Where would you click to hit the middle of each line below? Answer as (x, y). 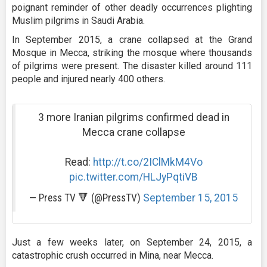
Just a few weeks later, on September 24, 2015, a (132, 242)
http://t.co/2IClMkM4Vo (148, 162)
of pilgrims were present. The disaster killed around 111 (132, 66)
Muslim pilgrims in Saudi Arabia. (81, 20)
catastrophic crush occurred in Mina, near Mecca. (113, 255)
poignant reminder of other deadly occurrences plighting (132, 7)
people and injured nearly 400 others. (89, 79)
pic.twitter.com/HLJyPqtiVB (133, 177)
